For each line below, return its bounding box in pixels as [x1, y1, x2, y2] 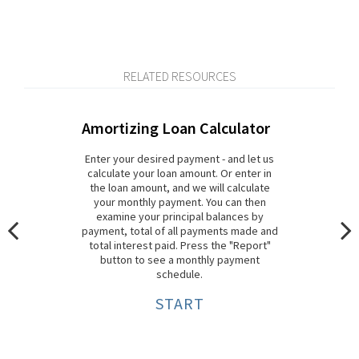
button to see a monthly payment [99, 252, 260, 267]
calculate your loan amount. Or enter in [87, 166, 272, 180]
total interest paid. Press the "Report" [88, 238, 271, 252]
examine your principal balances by [95, 209, 264, 224]
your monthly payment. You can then [93, 195, 266, 209]
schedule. [156, 267, 203, 281]
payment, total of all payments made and [81, 224, 278, 238]
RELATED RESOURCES [123, 68, 236, 84]
